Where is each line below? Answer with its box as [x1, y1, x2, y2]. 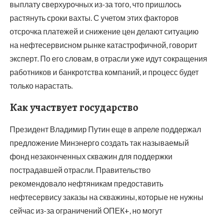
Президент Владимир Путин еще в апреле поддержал [10, 124, 201, 134]
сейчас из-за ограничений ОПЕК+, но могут [10, 206, 162, 216]
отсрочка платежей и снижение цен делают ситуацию [10, 27, 199, 36]
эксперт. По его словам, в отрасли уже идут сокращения [10, 54, 207, 63]
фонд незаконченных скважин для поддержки [10, 152, 172, 161]
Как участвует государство [10, 100, 138, 115]
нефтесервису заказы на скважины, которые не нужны [10, 192, 203, 202]
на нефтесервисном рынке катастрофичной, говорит [10, 40, 197, 50]
